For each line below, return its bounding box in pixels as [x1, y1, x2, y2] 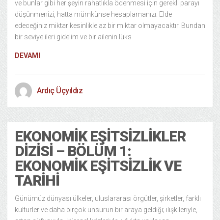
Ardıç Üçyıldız [37, 85, 82, 95]
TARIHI [15, 171, 59, 189]
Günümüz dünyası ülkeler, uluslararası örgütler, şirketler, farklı [15, 194, 201, 202]
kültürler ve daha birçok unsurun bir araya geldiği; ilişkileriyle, [15, 205, 197, 214]
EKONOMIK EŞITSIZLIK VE [15, 157, 181, 174]
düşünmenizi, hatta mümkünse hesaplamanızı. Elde [15, 10, 172, 18]
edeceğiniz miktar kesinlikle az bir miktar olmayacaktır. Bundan [15, 21, 205, 29]
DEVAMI [15, 51, 40, 59]
